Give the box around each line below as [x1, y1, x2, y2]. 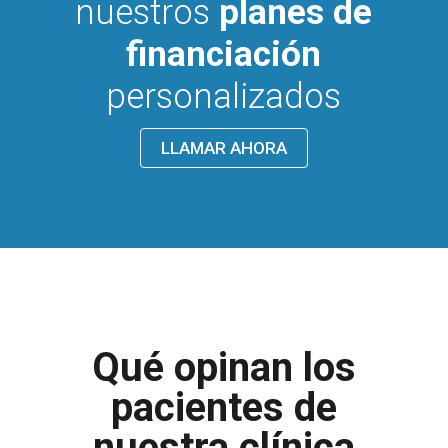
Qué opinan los [91, 343, 356, 391]
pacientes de [110, 383, 337, 431]
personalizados [106, 75, 342, 117]
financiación [126, 33, 322, 75]
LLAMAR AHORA [160, 137, 287, 158]
